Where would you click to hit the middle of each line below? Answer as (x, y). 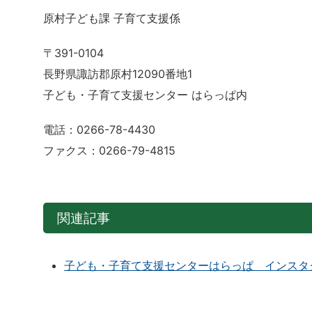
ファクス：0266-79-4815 (109, 151)
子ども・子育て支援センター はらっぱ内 (145, 95)
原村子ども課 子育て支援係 (112, 18)
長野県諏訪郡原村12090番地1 (118, 74)
